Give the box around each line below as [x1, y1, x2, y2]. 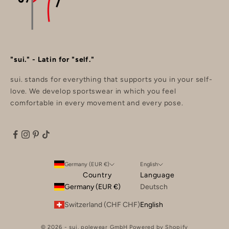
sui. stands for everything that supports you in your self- [10, 75, 213, 84]
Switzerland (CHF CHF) [64, 200, 141, 209]
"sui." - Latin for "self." [10, 55, 95, 64]
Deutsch [140, 182, 168, 191]
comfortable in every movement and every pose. [10, 98, 184, 107]
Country [82, 170, 112, 179]
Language [140, 170, 175, 179]
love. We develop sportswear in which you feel [10, 86, 176, 96]
